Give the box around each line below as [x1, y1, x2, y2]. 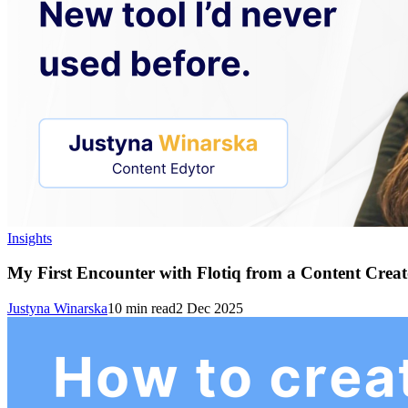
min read [122, 301, 176, 317]
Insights [7, 229, 52, 246]
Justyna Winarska [7, 301, 107, 317]
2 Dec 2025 [176, 301, 243, 317]
